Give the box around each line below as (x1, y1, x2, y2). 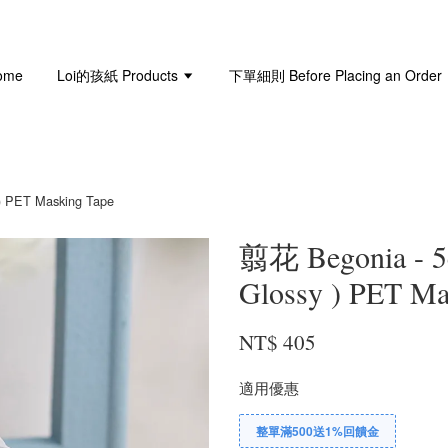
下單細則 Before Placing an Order (229, 64, 443, 85)
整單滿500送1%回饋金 (256, 422, 379, 440)
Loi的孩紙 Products (57, 64, 183, 85)
